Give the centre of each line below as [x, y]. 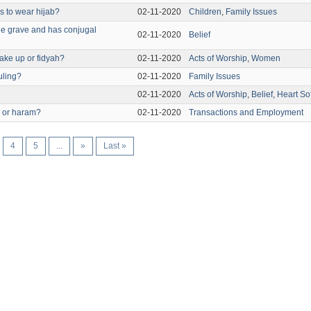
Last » [115, 146]
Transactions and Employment [246, 112]
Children [205, 12]
